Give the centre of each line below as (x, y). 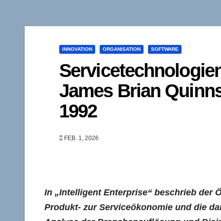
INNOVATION (77, 49)
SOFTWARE (165, 49)
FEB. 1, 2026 (81, 138)
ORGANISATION (122, 49)
